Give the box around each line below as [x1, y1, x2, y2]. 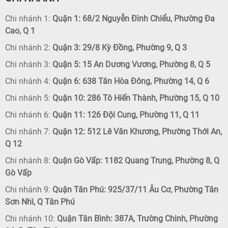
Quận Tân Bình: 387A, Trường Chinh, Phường [55, 213, 218, 223]
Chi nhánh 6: [5, 109, 50, 120]
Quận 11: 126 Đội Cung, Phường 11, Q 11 [50, 109, 199, 120]
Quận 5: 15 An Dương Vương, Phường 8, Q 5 [50, 59, 210, 69]
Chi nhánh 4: [5, 76, 50, 86]
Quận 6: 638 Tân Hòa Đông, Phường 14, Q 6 [50, 76, 209, 86]
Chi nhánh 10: [5, 213, 55, 223]
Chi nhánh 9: [5, 184, 50, 194]
